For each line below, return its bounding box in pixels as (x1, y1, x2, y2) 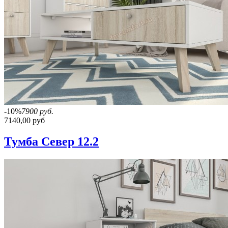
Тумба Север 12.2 (4, 135, 99, 149)
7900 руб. (21, 106, 53, 116)
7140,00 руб (4, 116, 45, 125)
